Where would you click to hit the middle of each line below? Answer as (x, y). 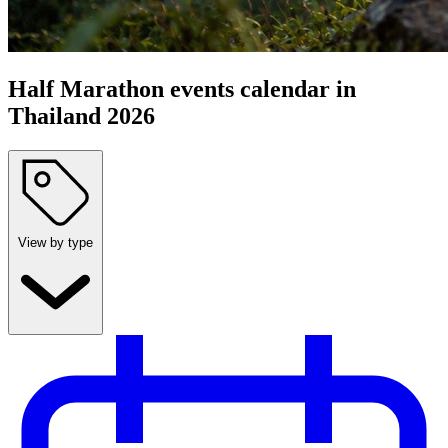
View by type (55, 243)
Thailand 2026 (81, 116)
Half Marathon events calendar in (182, 89)
